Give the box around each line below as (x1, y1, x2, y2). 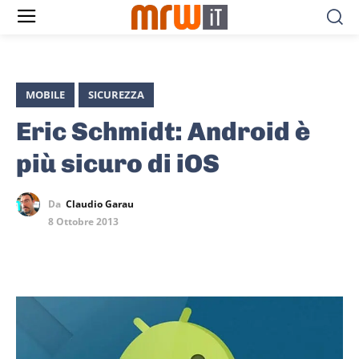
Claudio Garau (66, 197, 134, 212)
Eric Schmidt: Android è (16, 116, 310, 147)
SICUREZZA (88, 87, 144, 103)
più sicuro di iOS (16, 148, 220, 179)
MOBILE (26, 87, 65, 103)
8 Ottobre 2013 (48, 215, 119, 229)
